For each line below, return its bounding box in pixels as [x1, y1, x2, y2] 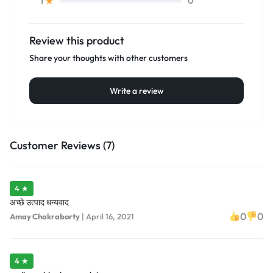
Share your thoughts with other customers [29, 52, 188, 64]
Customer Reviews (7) [10, 138, 115, 153]
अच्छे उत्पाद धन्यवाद [10, 197, 69, 208]
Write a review [109, 85, 164, 97]
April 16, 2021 [86, 211, 134, 221]
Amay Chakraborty [10, 211, 80, 221]
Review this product [29, 34, 124, 48]
